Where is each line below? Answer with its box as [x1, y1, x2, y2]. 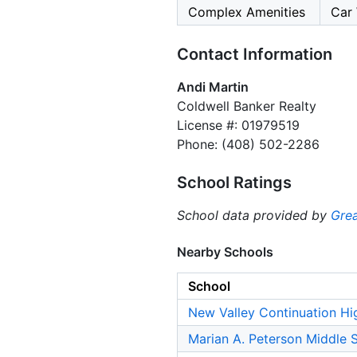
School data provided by [177, 207, 331, 224]
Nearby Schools [177, 244, 273, 261]
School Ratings [177, 173, 292, 193]
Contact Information [177, 45, 332, 65]
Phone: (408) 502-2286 [177, 136, 320, 153]
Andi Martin [177, 79, 249, 96]
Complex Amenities [188, 4, 305, 21]
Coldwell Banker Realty [177, 98, 316, 115]
